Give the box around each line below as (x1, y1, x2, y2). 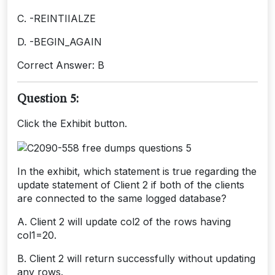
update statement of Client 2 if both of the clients (17, 178, 244, 191)
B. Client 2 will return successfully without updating (17, 252, 255, 265)
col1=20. (17, 228, 56, 241)
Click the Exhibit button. (17, 117, 127, 130)
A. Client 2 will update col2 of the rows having (17, 215, 231, 228)
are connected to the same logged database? (17, 192, 227, 204)
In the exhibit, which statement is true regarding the (17, 165, 257, 177)
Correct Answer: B (17, 59, 104, 72)
